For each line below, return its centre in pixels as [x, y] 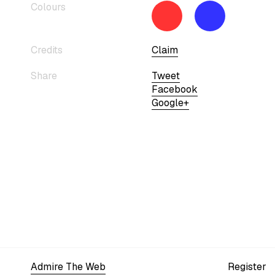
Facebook [174, 89]
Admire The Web [68, 266]
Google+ [170, 103]
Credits [47, 50]
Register [247, 266]
